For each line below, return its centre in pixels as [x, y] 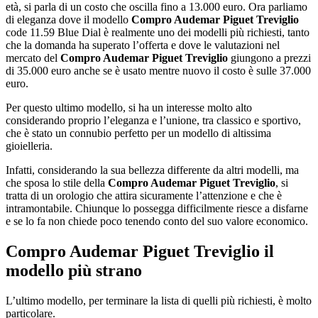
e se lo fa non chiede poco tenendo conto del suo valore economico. [157, 221]
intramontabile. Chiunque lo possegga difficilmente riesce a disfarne [157, 209]
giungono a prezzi [269, 58]
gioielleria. [29, 146]
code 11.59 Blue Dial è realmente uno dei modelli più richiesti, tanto [158, 33]
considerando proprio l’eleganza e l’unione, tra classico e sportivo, [153, 121]
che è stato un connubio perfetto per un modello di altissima [138, 133]
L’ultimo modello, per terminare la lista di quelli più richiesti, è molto [159, 301]
